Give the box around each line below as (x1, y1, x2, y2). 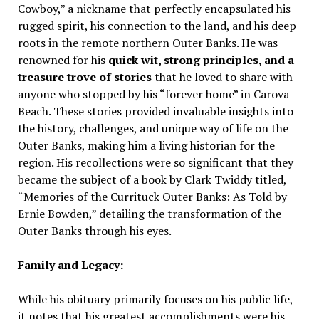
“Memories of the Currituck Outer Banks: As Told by (17, 189, 287, 204)
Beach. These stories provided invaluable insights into (17, 103, 293, 119)
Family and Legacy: (17, 257, 123, 273)
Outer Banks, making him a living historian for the (17, 137, 275, 153)
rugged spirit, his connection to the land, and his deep (17, 18, 296, 33)
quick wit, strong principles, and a (108, 52, 294, 68)
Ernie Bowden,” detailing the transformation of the (17, 206, 281, 221)
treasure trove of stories (17, 69, 152, 85)
